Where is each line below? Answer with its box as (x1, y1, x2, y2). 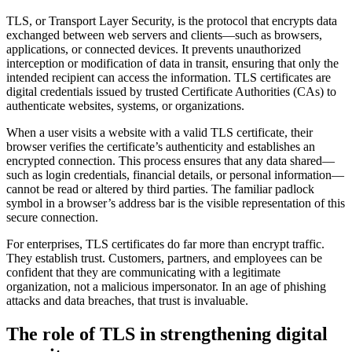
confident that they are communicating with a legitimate (6, 265, 280, 279)
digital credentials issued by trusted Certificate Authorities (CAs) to (6, 84, 336, 98)
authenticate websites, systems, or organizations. (6, 98, 244, 112)
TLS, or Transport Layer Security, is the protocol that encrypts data (6, 13, 337, 27)
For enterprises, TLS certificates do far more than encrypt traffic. (6, 236, 324, 251)
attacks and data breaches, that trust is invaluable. (6, 293, 248, 307)
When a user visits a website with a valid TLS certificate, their (6, 125, 313, 139)
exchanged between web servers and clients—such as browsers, (6, 27, 322, 42)
